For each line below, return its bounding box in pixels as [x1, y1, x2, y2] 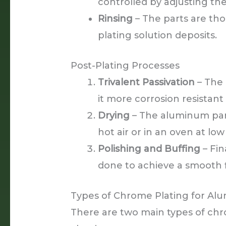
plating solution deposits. [98, 29, 217, 41]
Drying [98, 109, 130, 121]
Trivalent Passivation [98, 76, 195, 88]
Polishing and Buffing [98, 143, 201, 154]
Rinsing [98, 13, 133, 24]
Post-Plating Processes [71, 60, 180, 71]
